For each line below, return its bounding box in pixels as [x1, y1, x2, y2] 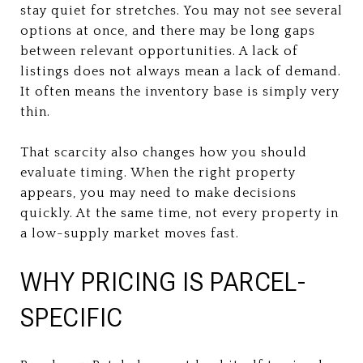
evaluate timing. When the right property [20, 164, 296, 180]
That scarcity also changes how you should [20, 144, 307, 160]
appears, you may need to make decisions [20, 185, 297, 200]
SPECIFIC [20, 301, 123, 333]
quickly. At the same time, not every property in [20, 205, 339, 220]
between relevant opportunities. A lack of [20, 43, 298, 58]
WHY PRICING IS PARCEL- [20, 266, 306, 297]
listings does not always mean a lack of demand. [20, 63, 341, 79]
